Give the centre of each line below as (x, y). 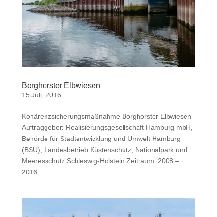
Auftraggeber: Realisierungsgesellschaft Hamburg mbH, (107, 128)
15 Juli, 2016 (41, 95)
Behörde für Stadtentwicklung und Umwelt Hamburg (101, 139)
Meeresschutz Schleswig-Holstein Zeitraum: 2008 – (100, 161)
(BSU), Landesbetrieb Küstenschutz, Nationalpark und (104, 150)
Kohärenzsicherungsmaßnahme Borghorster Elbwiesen (106, 116)
